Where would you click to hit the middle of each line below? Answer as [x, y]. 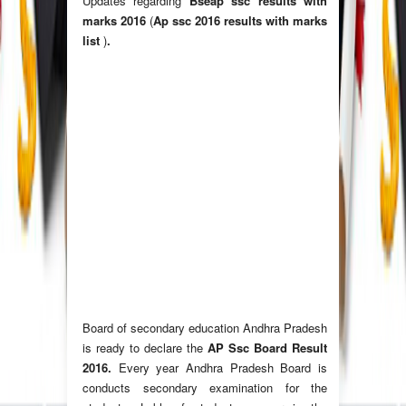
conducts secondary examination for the [205, 388]
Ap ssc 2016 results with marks [240, 21]
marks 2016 [116, 21]
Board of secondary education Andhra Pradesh [205, 328]
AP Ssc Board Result [267, 348]
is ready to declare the [145, 348]
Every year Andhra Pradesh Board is [223, 368]
